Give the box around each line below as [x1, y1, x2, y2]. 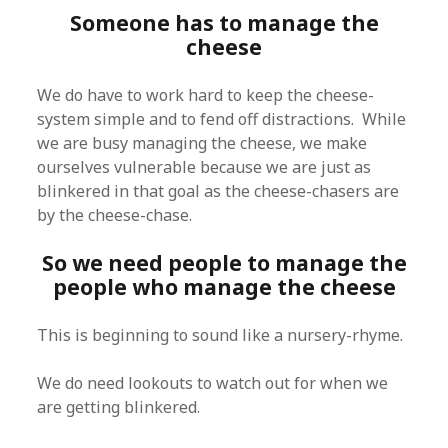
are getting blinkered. [37, 396, 201, 418]
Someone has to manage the [69, 9, 379, 37]
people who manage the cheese [52, 273, 396, 301]
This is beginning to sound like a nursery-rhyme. [37, 324, 404, 346]
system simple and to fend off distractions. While [37, 108, 407, 130]
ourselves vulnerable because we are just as [37, 156, 372, 178]
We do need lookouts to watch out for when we [37, 372, 389, 394]
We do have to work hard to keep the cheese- [37, 84, 375, 106]
